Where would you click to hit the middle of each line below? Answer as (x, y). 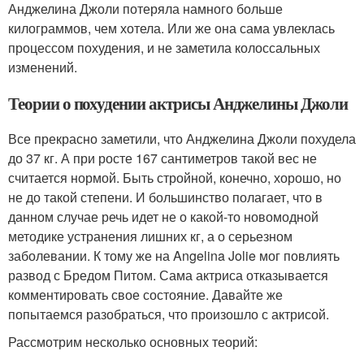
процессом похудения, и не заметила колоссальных (164, 47)
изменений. (43, 67)
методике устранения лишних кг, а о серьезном (150, 236)
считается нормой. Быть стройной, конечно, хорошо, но (175, 177)
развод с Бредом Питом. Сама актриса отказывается (168, 275)
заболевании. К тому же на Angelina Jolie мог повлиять (174, 255)
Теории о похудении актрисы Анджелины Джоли (178, 103)
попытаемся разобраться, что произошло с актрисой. (169, 314)
